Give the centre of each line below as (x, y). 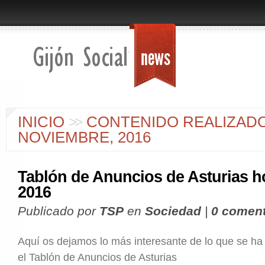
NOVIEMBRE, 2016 (84, 137)
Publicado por (59, 211)
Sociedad (173, 211)
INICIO (41, 122)
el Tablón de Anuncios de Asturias (97, 257)
